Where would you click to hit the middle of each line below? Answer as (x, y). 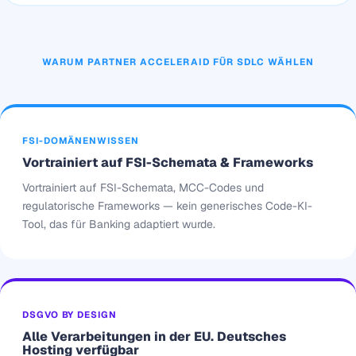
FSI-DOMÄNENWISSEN (81, 141)
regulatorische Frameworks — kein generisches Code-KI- (167, 206)
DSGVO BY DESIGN (70, 315)
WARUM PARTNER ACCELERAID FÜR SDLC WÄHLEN (178, 62)
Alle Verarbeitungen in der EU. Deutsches (154, 337)
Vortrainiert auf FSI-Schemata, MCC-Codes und (143, 188)
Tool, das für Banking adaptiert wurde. (119, 224)
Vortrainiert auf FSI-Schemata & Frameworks (168, 163)
